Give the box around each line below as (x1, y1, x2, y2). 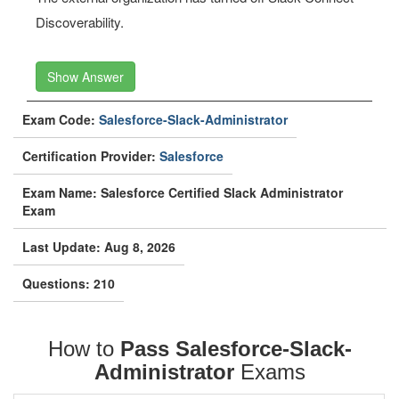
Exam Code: (22, 110, 99, 128)
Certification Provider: (22, 147, 159, 165)
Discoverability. (36, 12, 124, 31)
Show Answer (47, 68, 124, 85)
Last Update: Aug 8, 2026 (22, 238, 175, 256)
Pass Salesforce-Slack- (119, 337, 352, 361)
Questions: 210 (22, 274, 115, 292)
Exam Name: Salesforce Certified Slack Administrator (22, 183, 343, 201)
